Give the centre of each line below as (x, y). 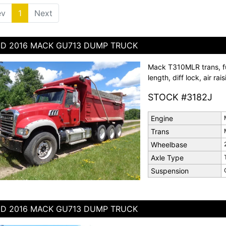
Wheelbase (169, 145)
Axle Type (167, 158)
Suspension (169, 171)
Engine (162, 118)
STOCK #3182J (180, 97)
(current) (38, 13)
